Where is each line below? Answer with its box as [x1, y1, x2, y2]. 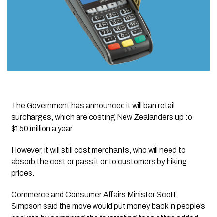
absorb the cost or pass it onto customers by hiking [11, 157, 187, 166]
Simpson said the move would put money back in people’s [11, 202, 205, 211]
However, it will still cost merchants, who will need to [11, 146, 186, 155]
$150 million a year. [11, 124, 74, 133]
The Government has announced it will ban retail [11, 101, 175, 110]
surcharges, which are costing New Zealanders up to [11, 113, 192, 122]
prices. [11, 169, 34, 178]
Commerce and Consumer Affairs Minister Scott [11, 190, 176, 199]
